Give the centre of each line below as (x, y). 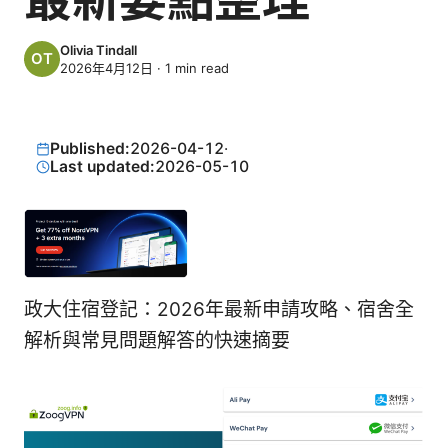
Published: (90, 148)
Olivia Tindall (98, 49)
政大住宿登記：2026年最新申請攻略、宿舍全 (219, 310)
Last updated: (103, 166)
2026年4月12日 (106, 67)
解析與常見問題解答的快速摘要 (157, 341)
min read (200, 67)
